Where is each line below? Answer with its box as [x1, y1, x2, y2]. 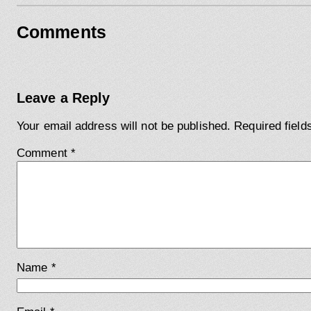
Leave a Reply [17, 90, 110, 106]
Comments [17, 22, 106, 42]
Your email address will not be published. [17, 119, 231, 133]
